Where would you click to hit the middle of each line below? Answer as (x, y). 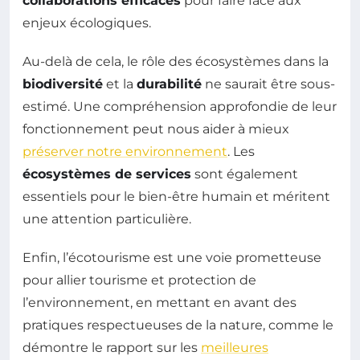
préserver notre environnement (125, 151)
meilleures (235, 347)
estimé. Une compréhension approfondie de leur (180, 106)
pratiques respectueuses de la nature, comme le (178, 325)
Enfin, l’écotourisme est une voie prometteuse (172, 257)
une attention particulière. (107, 219)
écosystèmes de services (107, 174)
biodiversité (63, 84)
